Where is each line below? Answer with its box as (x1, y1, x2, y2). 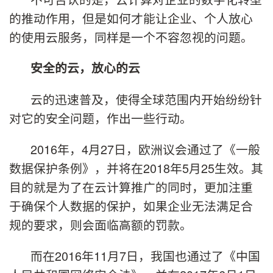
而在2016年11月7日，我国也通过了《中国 (30, 246, 260, 264)
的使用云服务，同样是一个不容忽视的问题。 (9, 27, 253, 46)
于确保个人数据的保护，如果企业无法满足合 (9, 196, 253, 214)
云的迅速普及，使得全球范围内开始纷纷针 (30, 90, 262, 108)
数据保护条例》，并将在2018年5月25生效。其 (9, 158, 263, 177)
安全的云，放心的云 (30, 59, 140, 77)
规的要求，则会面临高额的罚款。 (9, 215, 192, 233)
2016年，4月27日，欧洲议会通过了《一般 (30, 140, 260, 158)
